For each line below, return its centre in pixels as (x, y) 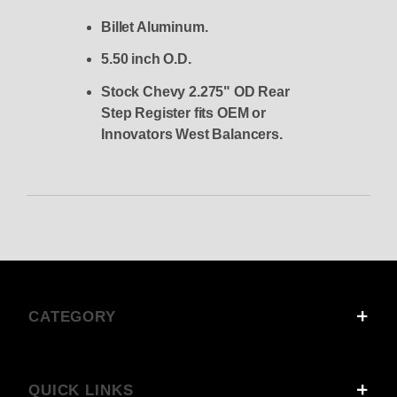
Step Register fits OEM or (183, 113)
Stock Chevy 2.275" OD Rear (195, 92)
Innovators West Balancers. (192, 135)
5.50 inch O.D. (146, 59)
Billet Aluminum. (155, 27)
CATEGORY (72, 316)
